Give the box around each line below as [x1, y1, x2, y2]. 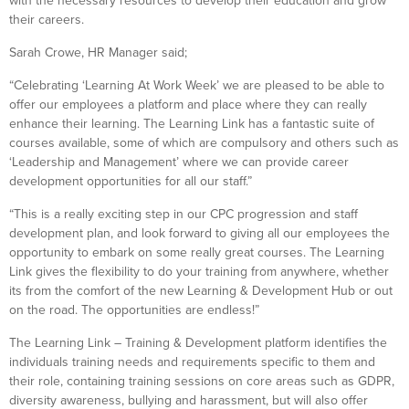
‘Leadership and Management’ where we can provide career [9, 152, 349, 172]
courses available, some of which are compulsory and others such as [9, 133, 399, 152]
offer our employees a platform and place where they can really [9, 95, 367, 114]
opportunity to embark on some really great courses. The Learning [9, 243, 384, 262]
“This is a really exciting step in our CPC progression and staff [9, 204, 358, 224]
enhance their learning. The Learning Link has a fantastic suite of [9, 114, 374, 133]
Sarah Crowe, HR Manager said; [9, 43, 187, 62]
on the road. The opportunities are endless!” [9, 300, 259, 320]
